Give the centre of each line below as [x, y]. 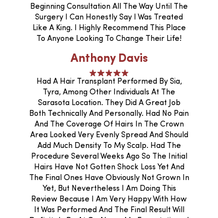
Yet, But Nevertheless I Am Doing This [109, 189]
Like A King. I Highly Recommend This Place [109, 28]
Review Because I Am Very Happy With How [109, 199]
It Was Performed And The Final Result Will [109, 210]
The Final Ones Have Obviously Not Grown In [109, 178]
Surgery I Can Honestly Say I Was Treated [109, 17]
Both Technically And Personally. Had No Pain [109, 114]
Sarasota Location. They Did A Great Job [109, 103]
